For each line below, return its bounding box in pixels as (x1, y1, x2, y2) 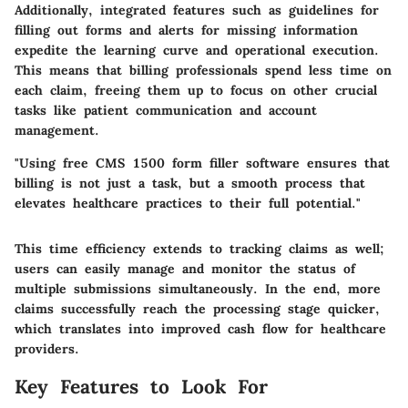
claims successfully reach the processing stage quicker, (15, 300, 380, 317)
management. (15, 121, 99, 138)
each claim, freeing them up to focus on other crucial (15, 81, 377, 98)
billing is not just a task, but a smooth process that (15, 174, 365, 191)
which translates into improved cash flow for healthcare (15, 320, 386, 337)
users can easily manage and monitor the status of (15, 260, 355, 277)
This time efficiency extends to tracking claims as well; (15, 240, 384, 257)
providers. (15, 340, 79, 357)
